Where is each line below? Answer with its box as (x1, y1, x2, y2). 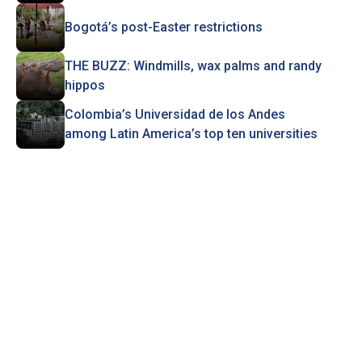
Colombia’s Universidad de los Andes (64, 107, 285, 122)
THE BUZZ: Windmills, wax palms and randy (64, 58, 322, 74)
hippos (64, 78, 105, 93)
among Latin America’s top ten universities (64, 126, 318, 141)
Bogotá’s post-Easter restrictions (64, 19, 263, 35)
